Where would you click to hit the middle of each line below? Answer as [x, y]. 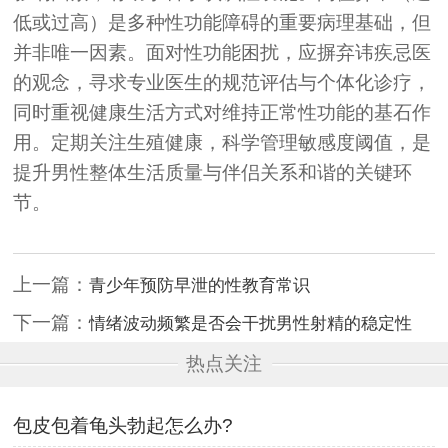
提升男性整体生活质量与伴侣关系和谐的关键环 [213, 172]
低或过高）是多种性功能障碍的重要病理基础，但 [222, 22]
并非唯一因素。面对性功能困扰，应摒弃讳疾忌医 [222, 52]
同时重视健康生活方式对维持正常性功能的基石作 [222, 112]
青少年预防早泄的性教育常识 [200, 284]
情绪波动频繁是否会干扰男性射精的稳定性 [251, 322]
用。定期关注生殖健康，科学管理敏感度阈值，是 [222, 142]
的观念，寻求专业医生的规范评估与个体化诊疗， [222, 82]
